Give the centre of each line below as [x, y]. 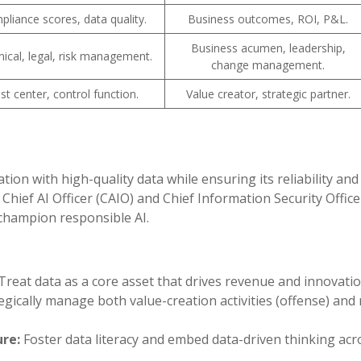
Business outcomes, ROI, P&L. [268, 19]
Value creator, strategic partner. [268, 93]
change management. [268, 64]
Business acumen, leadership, [268, 48]
